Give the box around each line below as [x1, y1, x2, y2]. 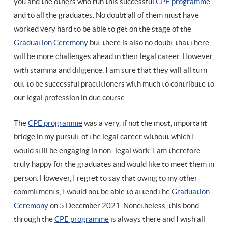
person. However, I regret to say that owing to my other [14, 174, 197, 182]
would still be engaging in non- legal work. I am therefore [14, 146, 201, 155]
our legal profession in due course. [14, 93, 126, 102]
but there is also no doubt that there [88, 38, 209, 47]
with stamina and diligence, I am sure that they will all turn [14, 66, 207, 74]
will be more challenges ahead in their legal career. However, [14, 52, 214, 61]
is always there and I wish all [109, 215, 205, 223]
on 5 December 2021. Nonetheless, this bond [48, 201, 199, 210]
